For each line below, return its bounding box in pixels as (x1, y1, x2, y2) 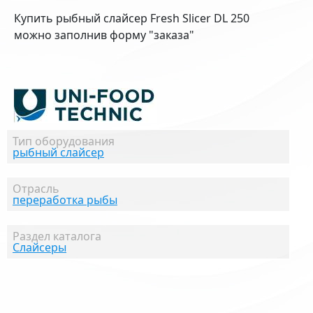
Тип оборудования (13, 133, 115, 149)
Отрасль (13, 180, 59, 196)
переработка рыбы (13, 191, 117, 208)
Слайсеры (13, 239, 66, 255)
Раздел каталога (13, 228, 101, 244)
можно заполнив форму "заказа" (14, 27, 194, 43)
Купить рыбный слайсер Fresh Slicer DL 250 (14, 10, 249, 26)
